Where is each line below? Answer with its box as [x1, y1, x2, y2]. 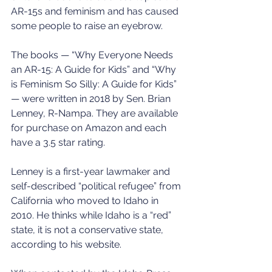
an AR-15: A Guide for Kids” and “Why [11, 63, 178, 75]
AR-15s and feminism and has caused [11, 5, 181, 17]
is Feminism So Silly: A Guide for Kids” [11, 78, 179, 90]
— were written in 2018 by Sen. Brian [11, 92, 173, 104]
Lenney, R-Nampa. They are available [11, 107, 180, 119]
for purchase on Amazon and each [11, 121, 169, 134]
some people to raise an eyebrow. [11, 19, 163, 32]
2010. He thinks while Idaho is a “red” [11, 209, 174, 221]
